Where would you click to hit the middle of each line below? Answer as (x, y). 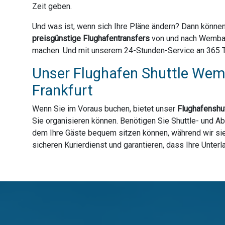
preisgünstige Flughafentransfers (91, 39)
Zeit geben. (52, 7)
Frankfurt (63, 91)
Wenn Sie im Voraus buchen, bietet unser (105, 109)
